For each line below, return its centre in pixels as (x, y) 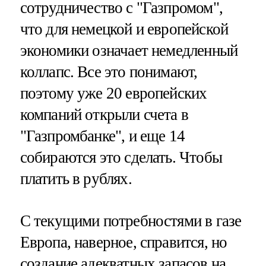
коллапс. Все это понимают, (109, 72)
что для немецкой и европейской (124, 29)
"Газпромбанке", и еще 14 (102, 136)
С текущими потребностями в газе (131, 221)
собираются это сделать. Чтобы (121, 158)
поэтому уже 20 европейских (113, 94)
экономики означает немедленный (129, 51)
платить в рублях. (76, 179)
